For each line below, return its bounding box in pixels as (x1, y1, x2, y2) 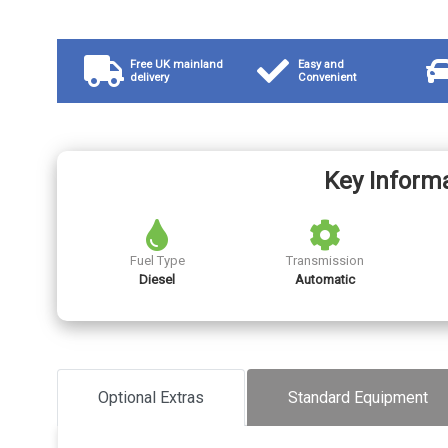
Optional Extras (98, 388, 204, 408)
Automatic (295, 272, 356, 288)
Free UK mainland (129, 58, 223, 72)
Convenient (298, 71, 357, 85)
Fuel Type (129, 253, 185, 269)
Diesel (139, 272, 176, 288)
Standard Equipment (288, 388, 428, 408)
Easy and (298, 58, 345, 72)
